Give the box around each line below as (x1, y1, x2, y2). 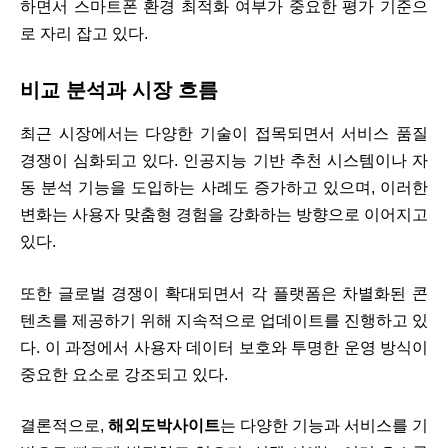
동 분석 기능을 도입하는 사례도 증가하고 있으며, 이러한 (20, 179, 428, 197)
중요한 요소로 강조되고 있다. (20, 365, 228, 383)
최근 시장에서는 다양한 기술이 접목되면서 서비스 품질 (20, 125, 428, 143)
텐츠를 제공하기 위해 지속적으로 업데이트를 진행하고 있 (20, 311, 428, 329)
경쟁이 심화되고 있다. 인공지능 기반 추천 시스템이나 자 (20, 152, 428, 170)
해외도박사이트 (108, 417, 220, 435)
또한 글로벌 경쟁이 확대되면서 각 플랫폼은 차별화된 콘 (20, 284, 428, 302)
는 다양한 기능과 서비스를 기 (220, 417, 428, 435)
